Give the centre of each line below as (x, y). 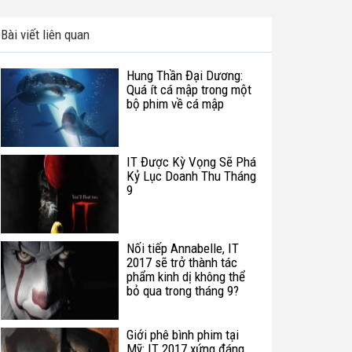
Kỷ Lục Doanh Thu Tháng (191, 176)
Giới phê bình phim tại (183, 335)
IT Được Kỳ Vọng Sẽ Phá (191, 162)
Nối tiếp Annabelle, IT (183, 248)
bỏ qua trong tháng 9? (183, 291)
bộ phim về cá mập (175, 104)
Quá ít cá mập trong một (189, 90)
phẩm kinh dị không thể (186, 277)
